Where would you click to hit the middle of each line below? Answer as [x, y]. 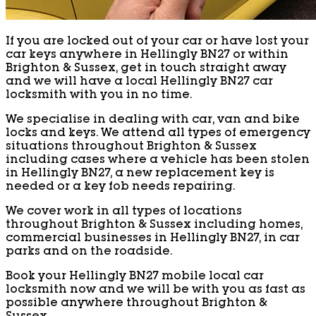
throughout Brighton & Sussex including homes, [154, 225]
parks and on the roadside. [89, 252]
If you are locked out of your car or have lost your [157, 42]
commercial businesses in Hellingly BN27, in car [153, 239]
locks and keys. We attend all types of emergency [158, 134]
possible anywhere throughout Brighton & [136, 304]
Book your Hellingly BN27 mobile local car [135, 277]
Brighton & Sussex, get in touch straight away [146, 69]
